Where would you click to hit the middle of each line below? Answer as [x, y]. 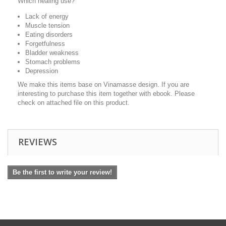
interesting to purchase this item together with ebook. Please [106, 94]
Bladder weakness [52, 53]
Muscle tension [47, 25]
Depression [42, 71]
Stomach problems [53, 62]
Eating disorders [49, 35]
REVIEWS [38, 142]
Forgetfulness [45, 44]
